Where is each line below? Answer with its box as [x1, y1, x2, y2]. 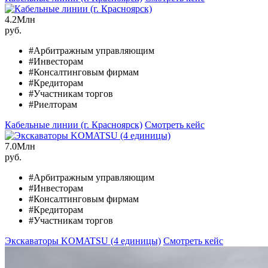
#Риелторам [29, 99, 77, 109]
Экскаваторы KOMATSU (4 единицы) [5, 235, 161, 246]
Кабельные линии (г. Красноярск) [5, 119, 142, 130]
